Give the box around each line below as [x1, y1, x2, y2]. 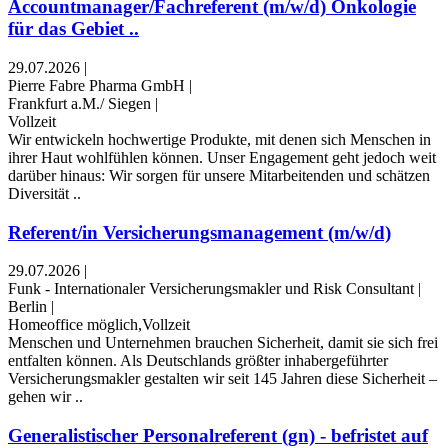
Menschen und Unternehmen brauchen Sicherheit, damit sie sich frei [8, 334, 438, 352]
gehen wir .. [8, 388, 83, 406]
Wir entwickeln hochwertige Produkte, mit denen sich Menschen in [8, 130, 431, 148]
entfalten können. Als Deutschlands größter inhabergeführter [8, 352, 388, 370]
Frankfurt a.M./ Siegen [8, 94, 151, 112]
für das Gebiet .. [8, 18, 139, 40]
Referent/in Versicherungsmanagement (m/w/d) [8, 221, 391, 243]
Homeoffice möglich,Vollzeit [8, 316, 190, 334]
